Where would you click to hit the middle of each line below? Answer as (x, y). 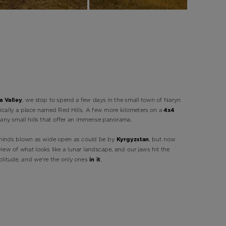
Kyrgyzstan (133, 139)
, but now (162, 139)
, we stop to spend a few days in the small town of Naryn (102, 99)
